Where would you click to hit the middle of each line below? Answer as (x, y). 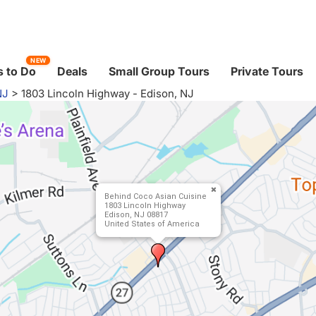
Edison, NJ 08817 (136, 215)
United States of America (152, 224)
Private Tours (267, 71)
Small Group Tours (159, 71)
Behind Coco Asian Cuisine (155, 197)
